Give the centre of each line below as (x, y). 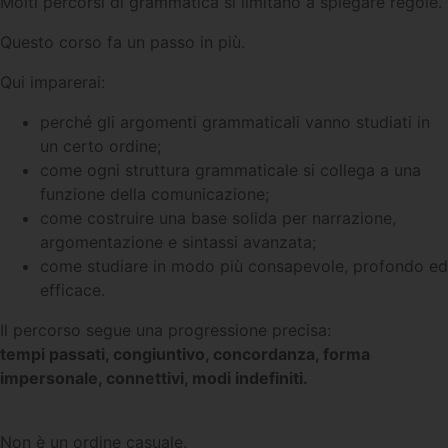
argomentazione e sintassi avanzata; (178, 241)
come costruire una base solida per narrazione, (218, 217)
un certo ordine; (100, 145)
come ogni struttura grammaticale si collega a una (230, 169)
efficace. (72, 289)
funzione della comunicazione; (154, 193)
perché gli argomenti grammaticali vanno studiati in (235, 121)
